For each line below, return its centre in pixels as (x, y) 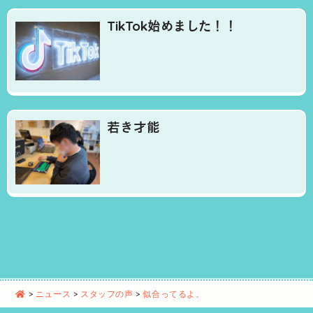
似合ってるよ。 (174, 293)
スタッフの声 (107, 293)
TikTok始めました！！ (173, 26)
